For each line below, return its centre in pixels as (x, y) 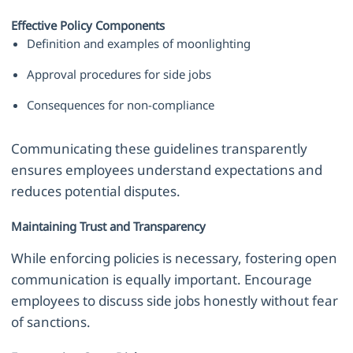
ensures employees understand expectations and (167, 170)
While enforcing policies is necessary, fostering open (175, 258)
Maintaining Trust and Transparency (109, 227)
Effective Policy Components (88, 26)
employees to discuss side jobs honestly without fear (175, 300)
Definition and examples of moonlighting (139, 44)
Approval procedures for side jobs (119, 74)
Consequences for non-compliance (121, 105)
